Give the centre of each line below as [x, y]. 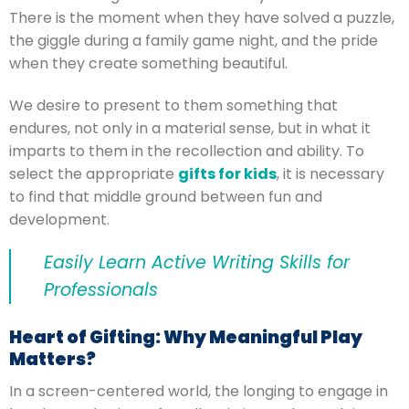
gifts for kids [227, 173]
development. [59, 219]
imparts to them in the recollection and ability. [176, 151]
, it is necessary [330, 173]
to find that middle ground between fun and [166, 196]
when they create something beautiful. [148, 63]
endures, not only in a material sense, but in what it [190, 128]
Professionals [101, 290]
